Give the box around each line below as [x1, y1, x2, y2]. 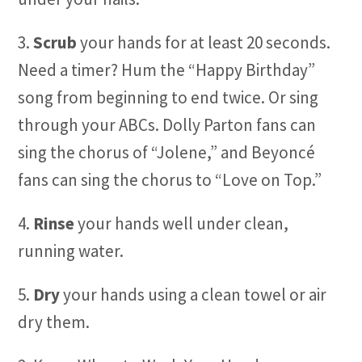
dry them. [18, 311, 90, 333]
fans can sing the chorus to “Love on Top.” [18, 169, 322, 191]
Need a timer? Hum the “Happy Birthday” [18, 59, 316, 81]
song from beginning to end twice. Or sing [18, 86, 319, 108]
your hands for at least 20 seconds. [77, 32, 331, 53]
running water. [18, 240, 124, 262]
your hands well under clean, [74, 213, 289, 234]
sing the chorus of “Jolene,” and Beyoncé [18, 141, 316, 163]
